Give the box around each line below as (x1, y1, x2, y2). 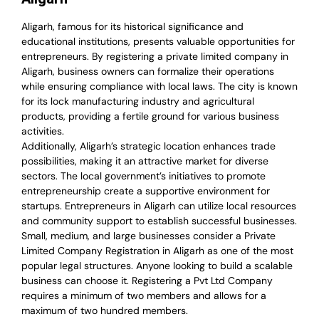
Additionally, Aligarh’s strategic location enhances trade (21, 140, 276, 153)
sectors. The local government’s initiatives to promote (21, 169, 266, 183)
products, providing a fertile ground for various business (21, 110, 279, 123)
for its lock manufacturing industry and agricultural (21, 95, 254, 108)
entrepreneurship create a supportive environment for (21, 184, 270, 198)
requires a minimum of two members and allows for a (21, 289, 266, 303)
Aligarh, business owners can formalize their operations (21, 65, 274, 78)
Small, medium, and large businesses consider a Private (21, 229, 276, 243)
